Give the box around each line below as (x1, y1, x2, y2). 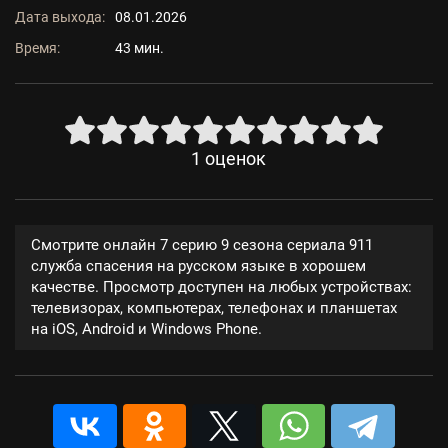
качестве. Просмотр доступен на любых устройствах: (31, 278, 412, 296)
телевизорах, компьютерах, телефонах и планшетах (31, 299, 397, 317)
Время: (15, 40, 60, 56)
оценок (204, 149, 266, 169)
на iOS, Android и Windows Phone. (31, 320, 262, 338)
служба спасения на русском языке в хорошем (31, 257, 366, 275)
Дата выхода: (15, 9, 105, 25)
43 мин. (115, 40, 164, 56)
